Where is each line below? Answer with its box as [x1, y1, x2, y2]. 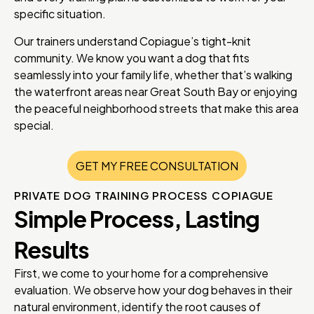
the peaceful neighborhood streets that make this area [14, 100, 299, 116]
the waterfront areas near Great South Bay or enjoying [14, 83, 297, 99]
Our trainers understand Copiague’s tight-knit [14, 33, 251, 48]
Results [14, 235, 89, 264]
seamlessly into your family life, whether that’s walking [14, 67, 292, 82]
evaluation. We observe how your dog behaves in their [14, 282, 292, 297]
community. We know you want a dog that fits [14, 50, 250, 65]
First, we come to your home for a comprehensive [14, 265, 268, 280]
